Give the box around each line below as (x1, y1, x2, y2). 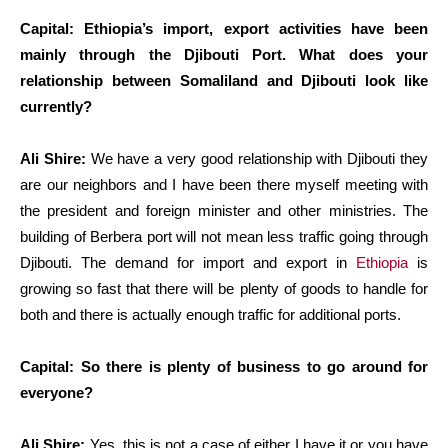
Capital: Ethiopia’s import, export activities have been (20, 19, 428, 37)
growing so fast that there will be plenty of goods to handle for (20, 279, 428, 297)
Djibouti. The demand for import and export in (20, 253, 356, 271)
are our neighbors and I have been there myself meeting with (20, 175, 428, 193)
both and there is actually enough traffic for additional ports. (20, 305, 401, 323)
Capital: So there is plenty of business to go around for (20, 357, 428, 375)
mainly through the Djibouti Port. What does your (20, 45, 428, 63)
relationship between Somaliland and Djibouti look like (20, 71, 428, 89)
